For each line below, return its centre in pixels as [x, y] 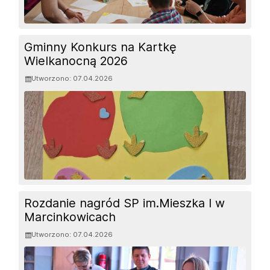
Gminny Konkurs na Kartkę [101, 47]
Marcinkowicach [70, 217]
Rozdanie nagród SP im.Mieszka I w [125, 203]
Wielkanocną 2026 [76, 61]
